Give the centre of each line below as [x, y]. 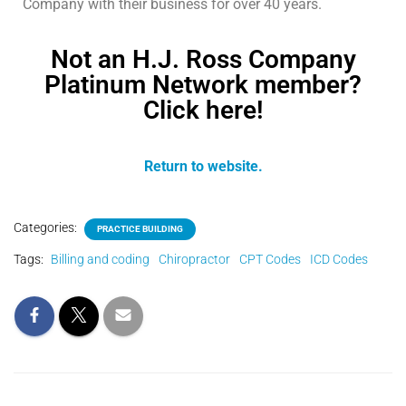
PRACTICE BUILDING [140, 229]
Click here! [203, 110]
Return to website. [203, 166]
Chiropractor [194, 259]
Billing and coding [100, 259]
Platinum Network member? [203, 85]
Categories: [47, 227]
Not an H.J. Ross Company [203, 59]
